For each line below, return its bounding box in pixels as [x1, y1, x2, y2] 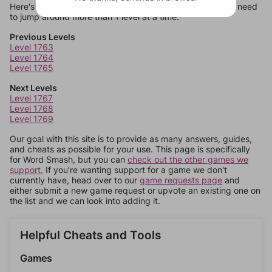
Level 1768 [10, 103, 53, 114]
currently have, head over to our [10, 175, 140, 185]
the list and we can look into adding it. [10, 195, 160, 206]
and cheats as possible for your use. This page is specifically [10, 144, 250, 154]
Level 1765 [10, 63, 53, 73]
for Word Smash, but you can [10, 154, 127, 165]
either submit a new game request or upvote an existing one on [10, 185, 260, 195]
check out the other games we [127, 154, 248, 165]
